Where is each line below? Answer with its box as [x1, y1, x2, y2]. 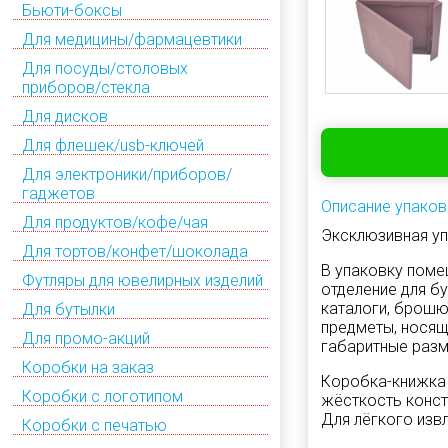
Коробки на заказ [22, 357, 154, 377]
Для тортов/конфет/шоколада [22, 241, 248, 261]
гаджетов [22, 183, 95, 203]
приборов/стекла [22, 77, 150, 97]
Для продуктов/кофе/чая [22, 212, 208, 232]
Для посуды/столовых [22, 58, 188, 78]
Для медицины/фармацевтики [22, 29, 242, 49]
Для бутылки [22, 299, 115, 319]
